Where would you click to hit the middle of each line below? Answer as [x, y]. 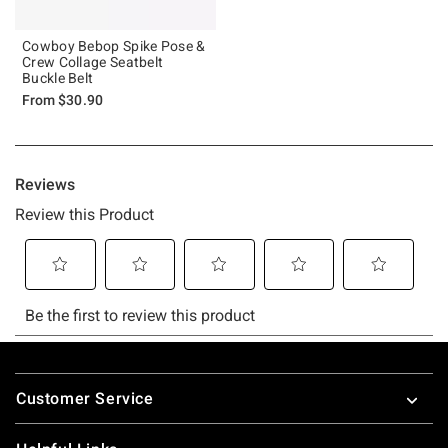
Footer [39, 375]
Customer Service [85, 398]
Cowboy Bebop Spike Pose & [114, 45]
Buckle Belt [58, 77]
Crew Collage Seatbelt [93, 61]
